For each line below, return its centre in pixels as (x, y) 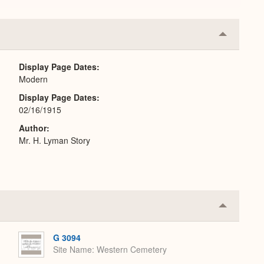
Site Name (72, 250)
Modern (33, 79)
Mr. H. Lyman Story (55, 140)
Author (33, 128)
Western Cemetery (132, 250)
